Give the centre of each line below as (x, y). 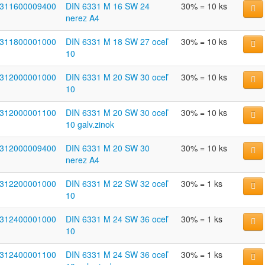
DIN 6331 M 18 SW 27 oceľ (116, 41)
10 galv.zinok (90, 124)
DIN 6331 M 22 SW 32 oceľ (116, 183)
